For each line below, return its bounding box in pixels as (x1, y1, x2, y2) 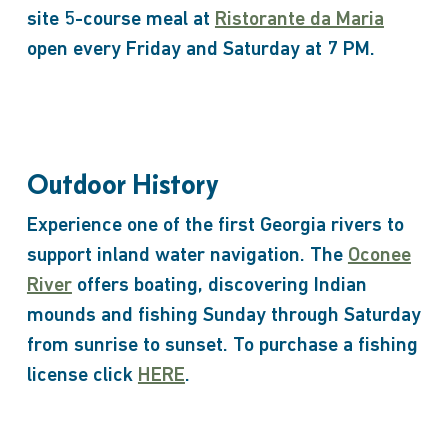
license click (26, 366, 138, 386)
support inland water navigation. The (26, 246, 348, 266)
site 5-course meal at (26, 10, 215, 30)
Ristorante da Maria (214, 10, 384, 30)
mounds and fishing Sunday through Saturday (26, 306, 421, 326)
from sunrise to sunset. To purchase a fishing (26, 336, 418, 356)
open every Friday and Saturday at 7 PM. (26, 40, 375, 60)
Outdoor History (26, 167, 219, 201)
